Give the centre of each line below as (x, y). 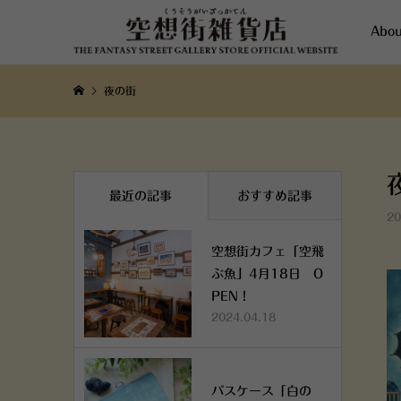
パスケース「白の (261, 391)
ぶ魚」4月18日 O (267, 274)
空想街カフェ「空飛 (268, 252)
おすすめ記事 (274, 196)
